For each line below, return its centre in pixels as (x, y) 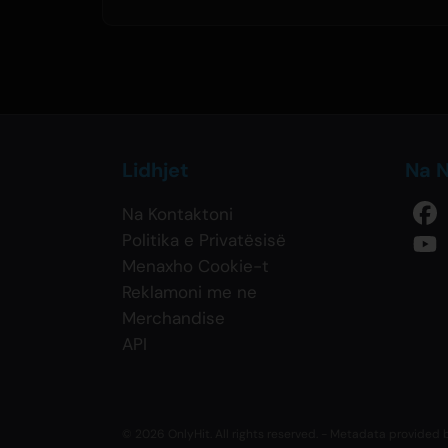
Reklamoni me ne (189, 292)
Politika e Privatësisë (204, 240)
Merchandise (173, 318)
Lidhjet (155, 170)
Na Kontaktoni (177, 214)
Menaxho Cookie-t (195, 266)
